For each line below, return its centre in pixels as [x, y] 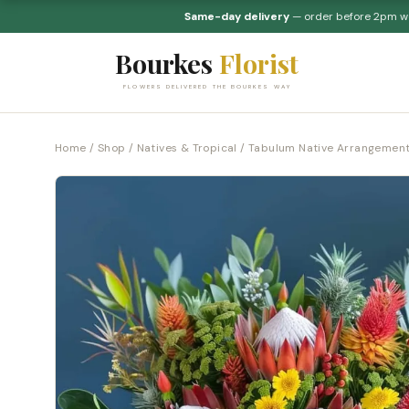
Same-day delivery [236, 16]
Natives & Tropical [187, 148]
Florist [258, 63]
